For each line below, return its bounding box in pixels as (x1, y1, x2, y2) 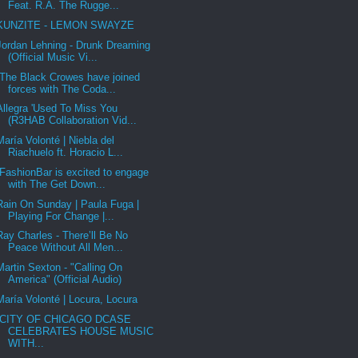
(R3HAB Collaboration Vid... (8, 114, 137, 127)
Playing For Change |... (8, 209, 115, 222)
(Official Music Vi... (8, 50, 98, 63)
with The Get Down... (8, 177, 106, 190)
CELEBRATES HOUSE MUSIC (8, 324, 154, 337)
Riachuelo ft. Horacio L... (8, 146, 124, 158)
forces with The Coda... (8, 82, 117, 95)
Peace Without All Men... (8, 241, 124, 254)
